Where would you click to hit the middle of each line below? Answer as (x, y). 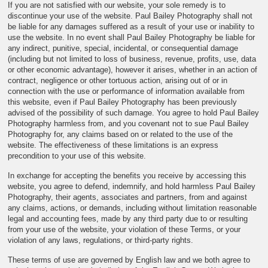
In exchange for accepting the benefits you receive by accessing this (127, 176)
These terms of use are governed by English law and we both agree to (129, 260)
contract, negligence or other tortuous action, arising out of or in (118, 80)
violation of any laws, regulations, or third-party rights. (101, 240)
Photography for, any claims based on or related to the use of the (121, 134)
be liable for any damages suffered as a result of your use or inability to (131, 27)
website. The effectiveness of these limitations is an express (113, 145)
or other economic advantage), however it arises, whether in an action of (133, 70)
